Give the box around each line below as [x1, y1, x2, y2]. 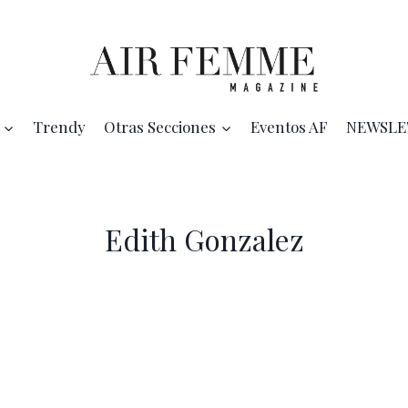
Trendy [32, 117, 86, 138]
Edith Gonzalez [104, 219, 304, 259]
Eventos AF [250, 117, 328, 138]
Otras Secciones [104, 117, 217, 138]
